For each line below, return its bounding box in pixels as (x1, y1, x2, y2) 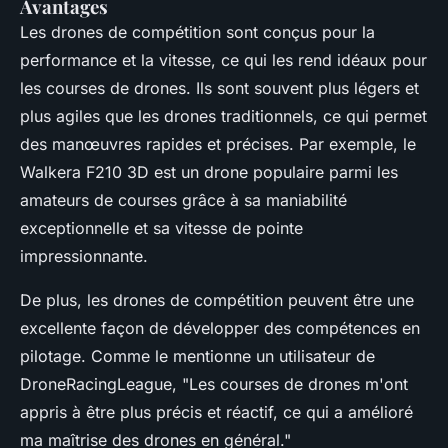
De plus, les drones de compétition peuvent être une (20, 289, 414, 310)
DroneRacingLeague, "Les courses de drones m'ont (20, 373, 408, 394)
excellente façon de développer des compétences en (20, 317, 420, 338)
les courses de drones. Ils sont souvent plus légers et (20, 77, 419, 98)
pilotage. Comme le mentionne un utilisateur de (20, 345, 375, 366)
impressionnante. (20, 245, 148, 266)
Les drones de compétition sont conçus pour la (20, 21, 375, 42)
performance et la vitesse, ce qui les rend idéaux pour (20, 49, 427, 70)
